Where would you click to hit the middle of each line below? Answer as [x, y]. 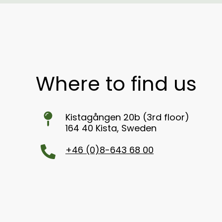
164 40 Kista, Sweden [111, 128]
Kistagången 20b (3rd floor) [127, 117]
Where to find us [116, 84]
